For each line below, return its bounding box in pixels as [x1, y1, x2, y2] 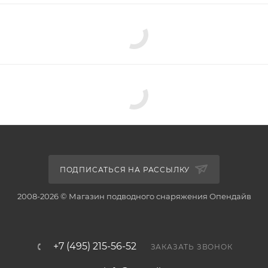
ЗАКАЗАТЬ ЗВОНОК [150, 242, 233, 251]
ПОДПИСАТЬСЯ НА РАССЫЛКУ [59, 165, 193, 174]
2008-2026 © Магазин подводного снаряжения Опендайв [17, 191, 251, 201]
